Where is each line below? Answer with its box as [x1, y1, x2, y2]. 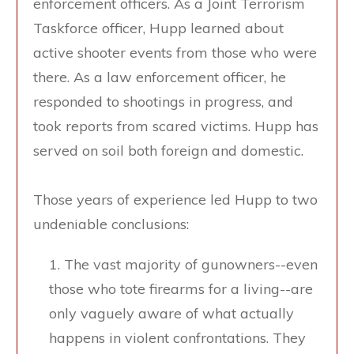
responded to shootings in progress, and [33, 92, 293, 111]
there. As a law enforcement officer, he [33, 68, 286, 87]
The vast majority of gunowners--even [64, 255, 318, 274]
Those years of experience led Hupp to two [33, 190, 318, 209]
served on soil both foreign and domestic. [33, 141, 303, 160]
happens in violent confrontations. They [49, 329, 306, 348]
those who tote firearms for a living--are [49, 280, 313, 299]
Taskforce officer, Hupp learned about [33, 19, 284, 38]
